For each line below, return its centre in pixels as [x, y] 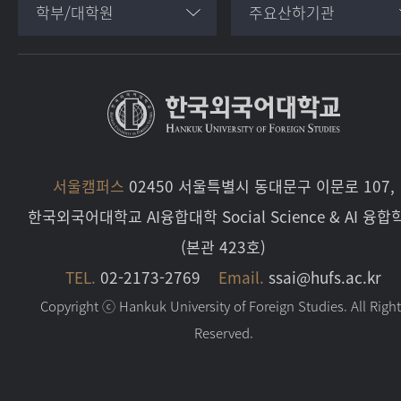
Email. [242, 277]
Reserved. [224, 333]
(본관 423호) [224, 246]
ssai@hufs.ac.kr [325, 277]
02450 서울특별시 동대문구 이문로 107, [260, 185]
